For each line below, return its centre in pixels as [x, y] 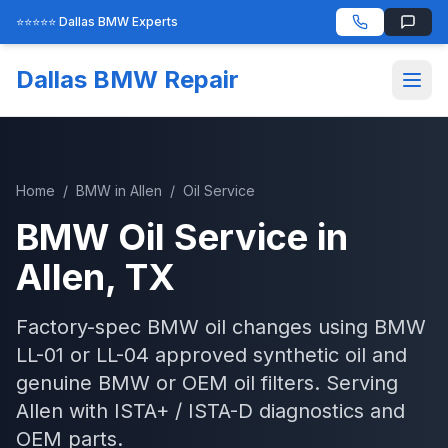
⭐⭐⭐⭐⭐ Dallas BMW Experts [97, 21]
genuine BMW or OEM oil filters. [168, 383]
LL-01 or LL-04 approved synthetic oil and [211, 355]
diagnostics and [329, 411]
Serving [359, 383]
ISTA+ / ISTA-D [183, 411]
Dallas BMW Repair [127, 79]
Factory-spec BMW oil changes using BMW [221, 327]
